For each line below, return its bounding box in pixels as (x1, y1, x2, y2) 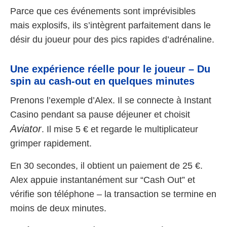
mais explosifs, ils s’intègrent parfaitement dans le (10, 20, 211, 30)
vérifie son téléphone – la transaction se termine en (10, 188, 216, 199)
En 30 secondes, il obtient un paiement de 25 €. (10, 160, 203, 171)
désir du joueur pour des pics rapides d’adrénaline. (10, 34, 214, 45)
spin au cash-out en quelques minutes (10, 75, 195, 87)
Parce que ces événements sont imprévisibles (10, 6, 196, 16)
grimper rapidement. (10, 138, 92, 148)
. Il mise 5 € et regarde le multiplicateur (42, 124, 198, 134)
